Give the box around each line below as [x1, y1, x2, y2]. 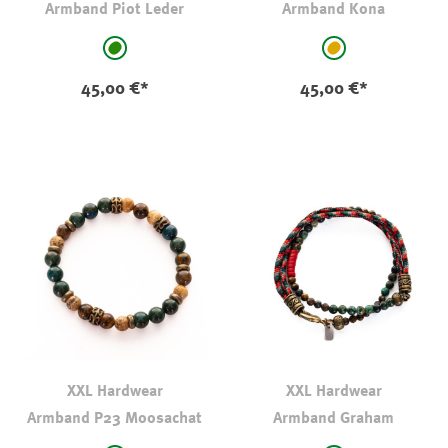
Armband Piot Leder [45, 2, 184, 18]
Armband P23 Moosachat [27, 411, 202, 427]
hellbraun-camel [332, 51, 443, 68]
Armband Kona [282, 2, 385, 18]
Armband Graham [273, 411, 394, 427]
